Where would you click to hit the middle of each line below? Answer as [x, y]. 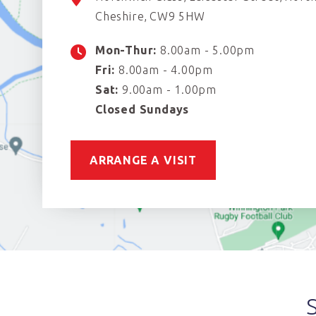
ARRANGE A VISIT [143, 160]
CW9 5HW [177, 17]
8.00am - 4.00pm [164, 70]
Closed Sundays [142, 110]
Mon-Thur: [126, 50]
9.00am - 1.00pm [168, 90]
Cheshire [120, 17]
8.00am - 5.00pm [206, 50]
